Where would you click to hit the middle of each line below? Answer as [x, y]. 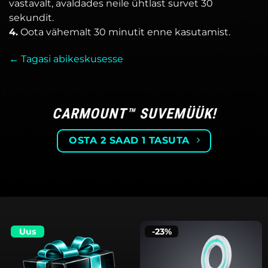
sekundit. [31, 18]
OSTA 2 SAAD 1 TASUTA [129, 140]
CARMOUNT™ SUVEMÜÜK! [134, 113]
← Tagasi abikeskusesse [66, 59]
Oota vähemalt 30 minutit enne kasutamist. [124, 32]
